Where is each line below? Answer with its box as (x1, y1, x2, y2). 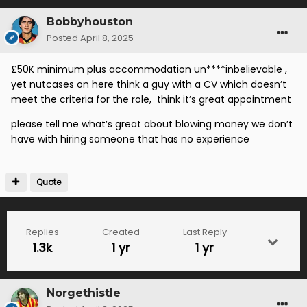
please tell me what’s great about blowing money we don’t (11, 117, 293, 132)
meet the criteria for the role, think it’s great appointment (11, 93, 294, 107)
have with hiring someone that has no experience (11, 132, 252, 147)
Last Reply (182, 225, 227, 239)
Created (101, 225, 140, 239)
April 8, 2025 (80, 32, 134, 45)
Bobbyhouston (47, 15, 133, 29)
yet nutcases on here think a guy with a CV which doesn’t (11, 77, 286, 92)
